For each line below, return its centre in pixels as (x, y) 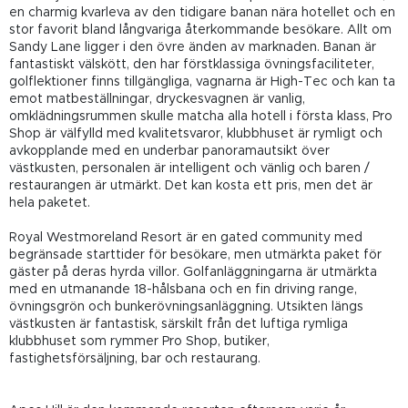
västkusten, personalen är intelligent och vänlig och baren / (189, 168)
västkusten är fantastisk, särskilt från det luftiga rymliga (178, 324)
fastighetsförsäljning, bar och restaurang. (135, 358)
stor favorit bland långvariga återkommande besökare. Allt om (200, 30)
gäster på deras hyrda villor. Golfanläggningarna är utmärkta (193, 272)
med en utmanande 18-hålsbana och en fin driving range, (183, 289)
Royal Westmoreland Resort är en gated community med (186, 237)
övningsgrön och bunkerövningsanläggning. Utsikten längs (186, 306)
